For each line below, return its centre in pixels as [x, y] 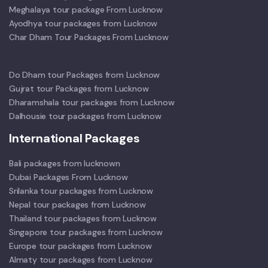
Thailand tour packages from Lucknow [83, 218]
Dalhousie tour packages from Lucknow [85, 116]
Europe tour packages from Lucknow [80, 246]
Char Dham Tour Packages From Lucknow [89, 37]
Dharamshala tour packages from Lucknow [92, 102]
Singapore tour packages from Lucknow [86, 232]
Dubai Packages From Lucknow [68, 177]
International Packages [74, 138]
